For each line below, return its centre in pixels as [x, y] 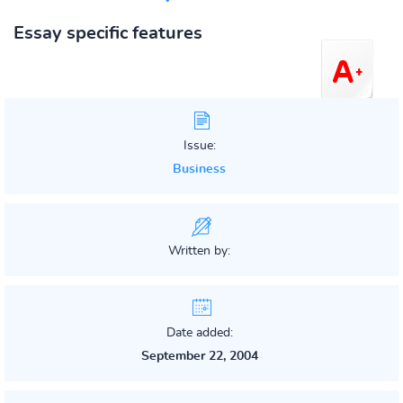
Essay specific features [108, 33]
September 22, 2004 [199, 356]
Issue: [199, 146]
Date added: [199, 333]
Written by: [199, 251]
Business [199, 169]
